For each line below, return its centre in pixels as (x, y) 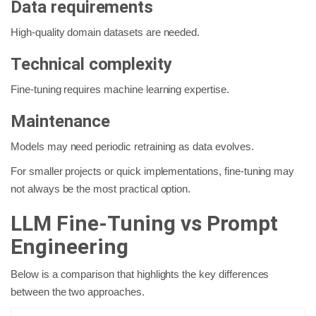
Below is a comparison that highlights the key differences (140, 274)
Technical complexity (92, 64)
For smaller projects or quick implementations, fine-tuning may (153, 171)
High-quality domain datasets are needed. (105, 32)
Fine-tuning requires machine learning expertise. (120, 89)
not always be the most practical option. (101, 188)
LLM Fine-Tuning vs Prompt (144, 223)
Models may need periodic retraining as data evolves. (132, 146)
